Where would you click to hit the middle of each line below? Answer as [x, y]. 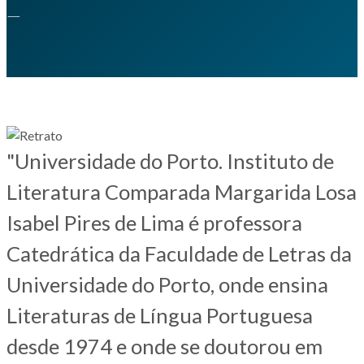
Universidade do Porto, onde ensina [167, 284]
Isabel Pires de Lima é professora [154, 223]
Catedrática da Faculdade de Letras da [179, 253]
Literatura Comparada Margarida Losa [182, 192]
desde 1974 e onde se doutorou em [165, 346]
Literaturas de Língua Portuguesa [160, 315]
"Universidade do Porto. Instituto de [170, 161]
